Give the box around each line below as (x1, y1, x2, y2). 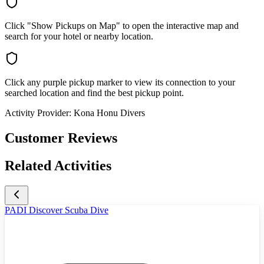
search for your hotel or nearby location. (5, 31, 153, 42)
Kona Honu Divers (74, 108, 145, 118)
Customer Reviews (5, 130, 117, 146)
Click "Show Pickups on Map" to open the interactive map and (5, 21, 239, 31)
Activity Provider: (5, 108, 71, 118)
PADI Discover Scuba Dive (5, 204, 108, 215)
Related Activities (5, 158, 111, 174)
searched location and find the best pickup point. (5, 88, 184, 98)
